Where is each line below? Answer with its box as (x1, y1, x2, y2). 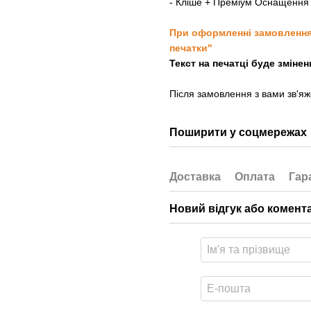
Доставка (169, 171, 221, 183)
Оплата (235, 171, 275, 183)
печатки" (169, 42, 212, 53)
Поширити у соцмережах (169, 126, 307, 138)
